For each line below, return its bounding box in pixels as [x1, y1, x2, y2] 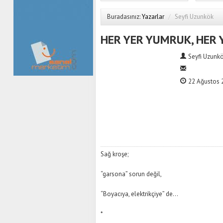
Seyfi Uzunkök [175, 12, 214, 21]
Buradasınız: [107, 12, 140, 21]
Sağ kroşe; [101, 150, 128, 158]
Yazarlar [142, 12, 164, 21]
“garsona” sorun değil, [101, 170, 162, 178]
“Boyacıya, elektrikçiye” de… [101, 190, 178, 198]
